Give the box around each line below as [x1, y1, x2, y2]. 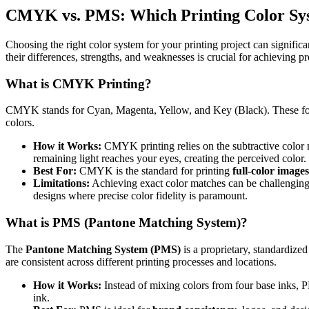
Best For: [33, 165, 77, 177]
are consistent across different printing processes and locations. [6, 255, 277, 268]
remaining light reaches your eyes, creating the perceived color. [33, 152, 306, 165]
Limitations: [33, 177, 90, 190]
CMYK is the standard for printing [77, 165, 232, 177]
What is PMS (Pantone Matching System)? [6, 215, 248, 230]
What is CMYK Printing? [6, 76, 152, 91]
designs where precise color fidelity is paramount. [33, 190, 248, 202]
